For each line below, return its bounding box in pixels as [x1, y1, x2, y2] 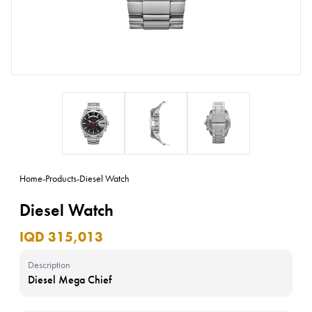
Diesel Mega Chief [28, 272, 111, 287]
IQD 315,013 [19, 228, 103, 246]
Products [45, 172, 77, 185]
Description [28, 258, 70, 271]
